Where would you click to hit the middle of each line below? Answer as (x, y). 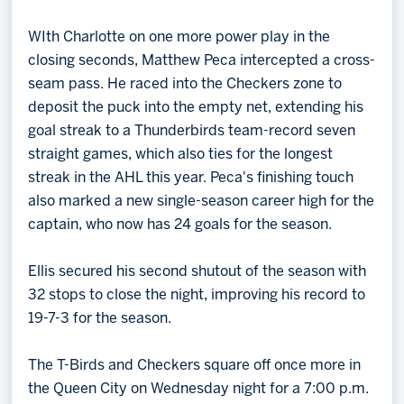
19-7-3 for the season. (100, 318)
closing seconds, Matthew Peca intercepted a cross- (202, 60)
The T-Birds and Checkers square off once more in (195, 365)
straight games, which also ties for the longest (181, 154)
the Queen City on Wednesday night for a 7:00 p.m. (199, 389)
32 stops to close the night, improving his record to (197, 295)
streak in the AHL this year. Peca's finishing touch (191, 178)
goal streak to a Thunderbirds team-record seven (192, 131)
